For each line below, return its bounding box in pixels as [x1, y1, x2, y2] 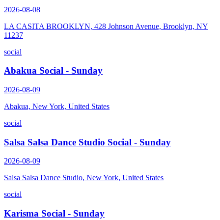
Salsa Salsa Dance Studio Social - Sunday [4, 137, 171, 147]
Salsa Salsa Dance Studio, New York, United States [4, 173, 164, 182]
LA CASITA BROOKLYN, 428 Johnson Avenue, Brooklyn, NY [4, 22, 208, 30]
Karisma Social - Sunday [4, 208, 105, 219]
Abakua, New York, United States [4, 102, 110, 110]
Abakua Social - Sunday [4, 65, 103, 76]
